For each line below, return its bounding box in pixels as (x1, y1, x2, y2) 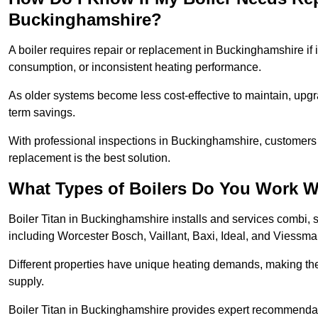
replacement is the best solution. (9, 152, 170, 165)
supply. (9, 275, 47, 288)
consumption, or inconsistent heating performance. (9, 61, 264, 74)
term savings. (9, 106, 78, 119)
